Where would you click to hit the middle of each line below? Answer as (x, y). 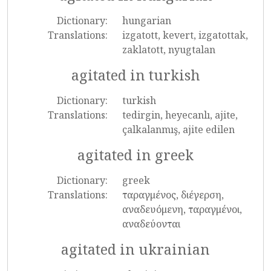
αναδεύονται (151, 224)
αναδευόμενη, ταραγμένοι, (182, 209)
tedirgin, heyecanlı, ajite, (180, 115)
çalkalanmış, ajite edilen (178, 129)
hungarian (146, 21)
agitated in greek (135, 155)
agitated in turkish (135, 75)
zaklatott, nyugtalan (168, 50)
